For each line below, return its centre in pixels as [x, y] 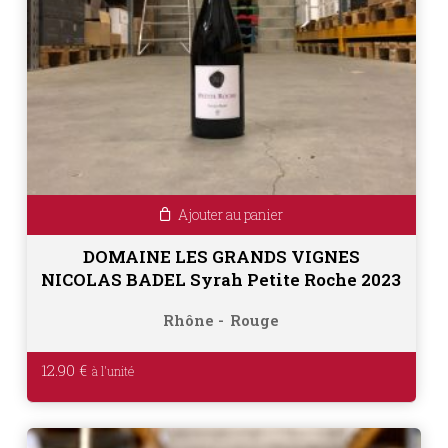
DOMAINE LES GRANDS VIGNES [221, 257]
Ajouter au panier [230, 215]
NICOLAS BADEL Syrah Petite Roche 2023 [221, 280]
